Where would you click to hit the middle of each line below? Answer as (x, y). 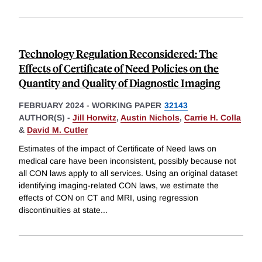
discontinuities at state (60, 210)
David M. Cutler (57, 130)
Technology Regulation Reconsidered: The (118, 54)
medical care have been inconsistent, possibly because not (127, 161)
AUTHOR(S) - (46, 118)
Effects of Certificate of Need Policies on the (119, 68)
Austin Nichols (150, 118)
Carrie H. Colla (213, 118)
